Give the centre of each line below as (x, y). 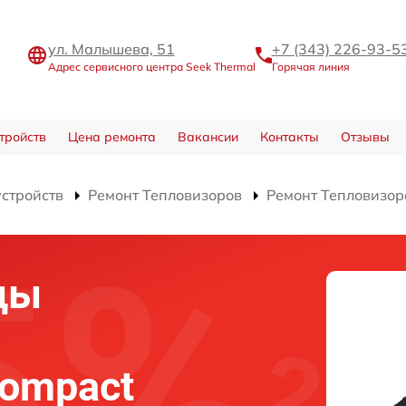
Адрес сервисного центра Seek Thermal (151, 66)
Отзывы (365, 137)
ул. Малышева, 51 (111, 48)
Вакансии (208, 137)
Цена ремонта (111, 137)
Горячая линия (310, 66)
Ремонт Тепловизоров (165, 195)
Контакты (289, 137)
